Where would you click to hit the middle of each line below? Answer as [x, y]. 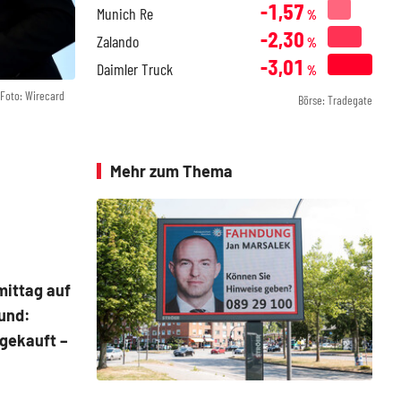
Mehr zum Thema [171, 171]
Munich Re [125, 13]
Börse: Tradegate [335, 100]
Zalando [118, 41]
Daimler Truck [135, 69]
